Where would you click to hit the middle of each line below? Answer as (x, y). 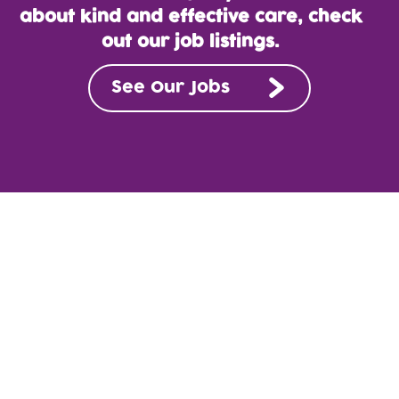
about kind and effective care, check (191, 18)
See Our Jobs (171, 88)
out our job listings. (191, 43)
